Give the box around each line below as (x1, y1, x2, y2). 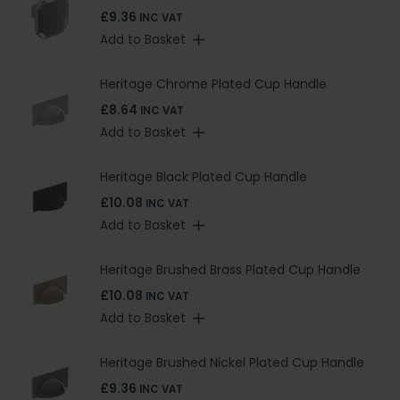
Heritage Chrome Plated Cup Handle (100, 74, 327, 93)
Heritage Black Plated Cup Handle (100, 167, 307, 186)
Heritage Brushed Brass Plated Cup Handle (100, 260, 361, 279)
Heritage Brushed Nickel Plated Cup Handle (100, 353, 364, 371)
